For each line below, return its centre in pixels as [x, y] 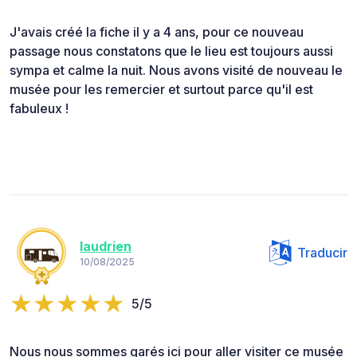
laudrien [106, 247]
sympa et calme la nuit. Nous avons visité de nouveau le [176, 70]
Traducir [322, 252]
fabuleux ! [39, 108]
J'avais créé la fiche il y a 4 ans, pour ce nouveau [157, 31]
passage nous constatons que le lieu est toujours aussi [171, 51]
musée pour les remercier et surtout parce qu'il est [161, 89]
